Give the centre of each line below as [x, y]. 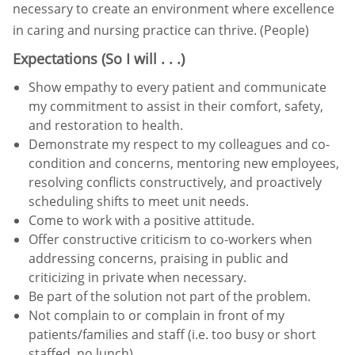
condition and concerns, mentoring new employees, [184, 163]
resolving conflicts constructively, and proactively [175, 182]
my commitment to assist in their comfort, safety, [176, 106]
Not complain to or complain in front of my [157, 315]
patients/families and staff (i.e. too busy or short [172, 334]
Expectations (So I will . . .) [99, 58]
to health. [155, 125]
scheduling [63, 201]
